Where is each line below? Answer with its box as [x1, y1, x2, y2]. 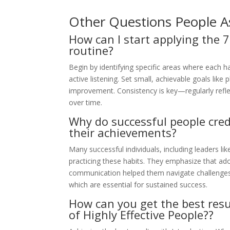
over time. [69, 98, 103, 108]
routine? [69, 43, 114, 59]
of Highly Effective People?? [69, 207, 214, 223]
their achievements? [69, 125, 177, 141]
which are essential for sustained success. [69, 180, 208, 190]
